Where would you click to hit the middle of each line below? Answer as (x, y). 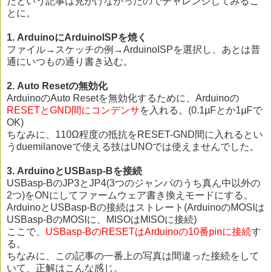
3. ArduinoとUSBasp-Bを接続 (74, 171)
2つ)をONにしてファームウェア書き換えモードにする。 (130, 195)
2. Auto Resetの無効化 (57, 86)
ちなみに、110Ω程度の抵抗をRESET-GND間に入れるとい (135, 135)
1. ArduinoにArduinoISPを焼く (77, 38)
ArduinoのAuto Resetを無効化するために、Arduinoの (123, 98)
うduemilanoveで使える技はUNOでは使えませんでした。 (133, 147)
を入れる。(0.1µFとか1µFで (201, 110)
